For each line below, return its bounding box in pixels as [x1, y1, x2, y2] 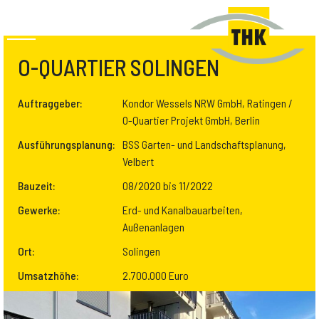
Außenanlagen [122, 220, 184, 234]
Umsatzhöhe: [18, 268, 79, 282]
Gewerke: [18, 203, 61, 216]
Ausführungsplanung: [18, 137, 115, 151]
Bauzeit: [18, 179, 56, 192]
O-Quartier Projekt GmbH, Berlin [122, 113, 260, 127]
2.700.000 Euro [122, 268, 189, 282]
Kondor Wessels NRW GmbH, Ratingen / [122, 96, 293, 110]
